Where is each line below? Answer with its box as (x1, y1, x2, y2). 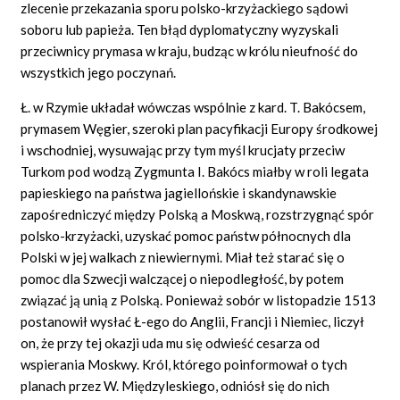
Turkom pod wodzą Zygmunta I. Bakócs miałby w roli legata (21, 162, 370, 179)
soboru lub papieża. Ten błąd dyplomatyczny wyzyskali (21, 21, 339, 37)
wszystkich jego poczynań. (21, 63, 177, 80)
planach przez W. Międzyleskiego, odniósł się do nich (21, 377, 330, 394)
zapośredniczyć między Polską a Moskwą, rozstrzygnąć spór (21, 205, 375, 222)
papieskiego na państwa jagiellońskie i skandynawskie (21, 184, 337, 201)
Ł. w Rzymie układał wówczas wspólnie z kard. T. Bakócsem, (21, 98, 366, 115)
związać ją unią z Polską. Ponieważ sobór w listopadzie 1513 (21, 291, 377, 308)
